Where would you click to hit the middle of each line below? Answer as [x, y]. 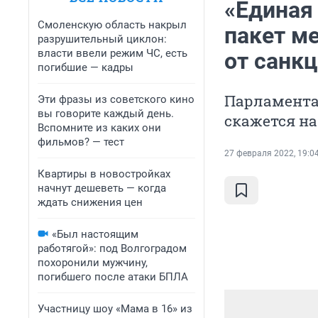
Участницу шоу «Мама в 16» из [115, 309]
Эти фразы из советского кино [116, 99]
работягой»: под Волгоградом [112, 248]
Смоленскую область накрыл [112, 25]
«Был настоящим [95, 234]
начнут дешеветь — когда [102, 188]
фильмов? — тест [81, 142]
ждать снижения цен [90, 202]
